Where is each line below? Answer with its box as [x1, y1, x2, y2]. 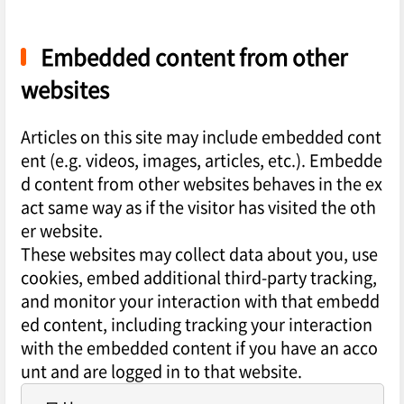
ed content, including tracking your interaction [20, 312, 372, 337]
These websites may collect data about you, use [20, 242, 378, 267]
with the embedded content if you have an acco [20, 335, 378, 361]
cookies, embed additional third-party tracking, [20, 265, 377, 290]
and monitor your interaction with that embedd [20, 289, 380, 314]
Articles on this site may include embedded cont [20, 124, 381, 150]
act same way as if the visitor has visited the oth [20, 195, 376, 220]
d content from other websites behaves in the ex [20, 171, 382, 197]
